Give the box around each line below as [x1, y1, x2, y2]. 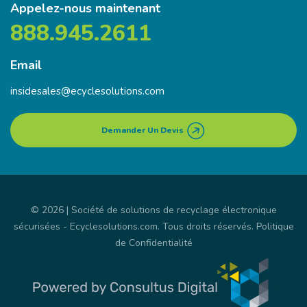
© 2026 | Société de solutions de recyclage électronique [30, 203, 277, 217]
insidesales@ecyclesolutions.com [10, 84, 164, 98]
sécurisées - [13, 219, 70, 233]
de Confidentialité [114, 236, 193, 249]
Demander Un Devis [101, 124, 186, 136]
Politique [256, 219, 294, 233]
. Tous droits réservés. [157, 219, 256, 233]
